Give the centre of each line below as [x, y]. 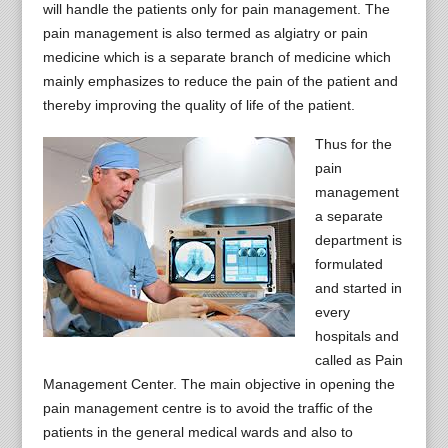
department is [358, 240]
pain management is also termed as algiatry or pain [205, 33]
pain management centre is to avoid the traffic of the [207, 408]
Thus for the [353, 144]
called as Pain [358, 360]
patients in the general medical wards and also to [197, 432]
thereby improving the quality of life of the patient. [198, 105]
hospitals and [356, 336]
